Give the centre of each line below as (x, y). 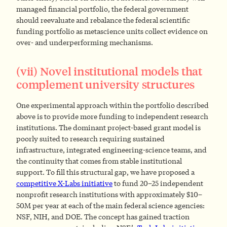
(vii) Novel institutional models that (109, 71)
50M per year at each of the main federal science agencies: (110, 206)
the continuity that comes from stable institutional (99, 161)
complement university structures (107, 84)
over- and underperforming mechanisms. (85, 43)
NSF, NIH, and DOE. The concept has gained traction (103, 217)
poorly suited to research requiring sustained (90, 139)
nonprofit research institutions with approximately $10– (109, 195)
